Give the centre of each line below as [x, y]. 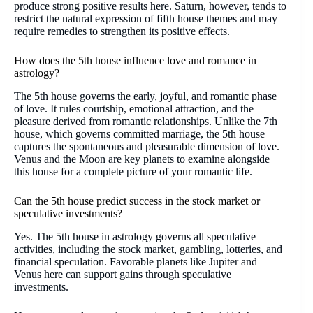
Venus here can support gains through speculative [123, 274]
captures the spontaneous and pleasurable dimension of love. [147, 146]
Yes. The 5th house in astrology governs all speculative [135, 236]
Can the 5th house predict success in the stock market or [137, 201]
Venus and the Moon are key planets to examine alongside [142, 159]
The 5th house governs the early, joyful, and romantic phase [145, 96]
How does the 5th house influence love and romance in [135, 61]
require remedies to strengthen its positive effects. [122, 31]
